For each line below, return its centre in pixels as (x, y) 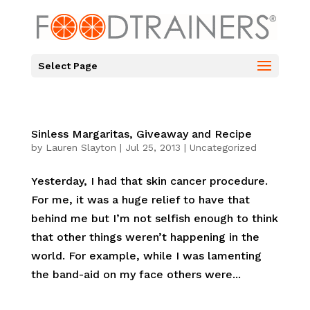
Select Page (67, 66)
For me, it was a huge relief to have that (140, 200)
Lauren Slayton (81, 147)
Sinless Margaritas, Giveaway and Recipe (141, 134)
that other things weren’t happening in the (145, 237)
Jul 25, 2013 (153, 147)
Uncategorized (223, 147)
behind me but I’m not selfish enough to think (154, 218)
